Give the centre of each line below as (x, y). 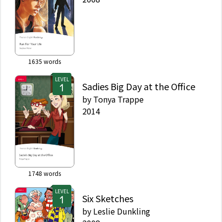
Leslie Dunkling (122, 211)
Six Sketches (108, 198)
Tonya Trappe (118, 99)
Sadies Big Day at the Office (139, 86)
